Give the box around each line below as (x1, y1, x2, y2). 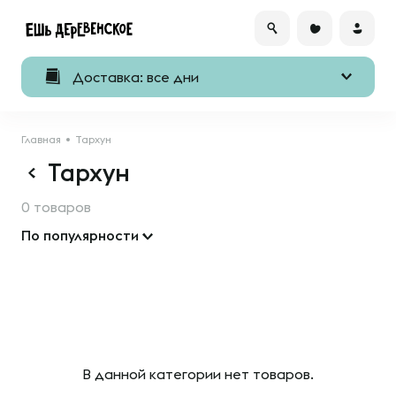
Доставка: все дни (72, 69, 199, 85)
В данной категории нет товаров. (82, 366, 314, 382)
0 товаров (21, 199, 91, 215)
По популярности (21, 227, 139, 243)
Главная (21, 133, 61, 145)
